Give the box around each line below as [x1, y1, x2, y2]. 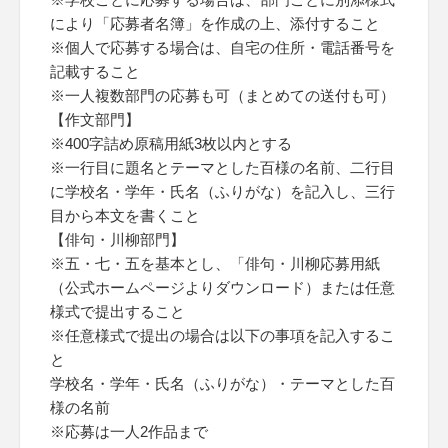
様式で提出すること [50, 303, 185, 320]
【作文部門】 [50, 111, 140, 128]
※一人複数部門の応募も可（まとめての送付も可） [50, 87, 395, 104]
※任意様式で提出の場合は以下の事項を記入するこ [50, 327, 395, 344]
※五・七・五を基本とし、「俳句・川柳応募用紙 [50, 255, 380, 272]
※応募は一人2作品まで [50, 423, 208, 440]
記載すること [50, 63, 140, 80]
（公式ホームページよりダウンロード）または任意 [50, 279, 395, 296]
